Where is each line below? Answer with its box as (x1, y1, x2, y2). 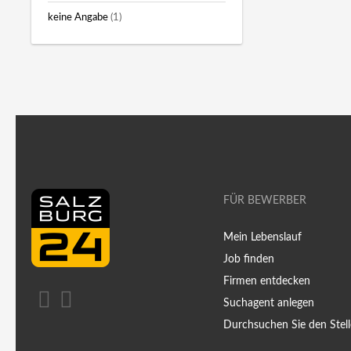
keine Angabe (48, 12, 108, 22)
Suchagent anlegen (223, 298, 315, 309)
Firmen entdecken (223, 276, 311, 288)
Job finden (223, 254, 275, 266)
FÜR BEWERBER (223, 195, 307, 207)
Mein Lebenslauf (223, 232, 302, 244)
